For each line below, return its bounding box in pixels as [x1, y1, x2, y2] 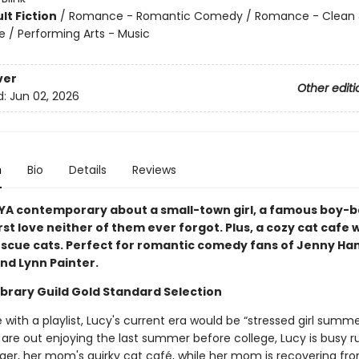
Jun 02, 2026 [9, 88, 79, 105]
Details [68, 162, 107, 178]
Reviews [131, 162, 176, 178]
